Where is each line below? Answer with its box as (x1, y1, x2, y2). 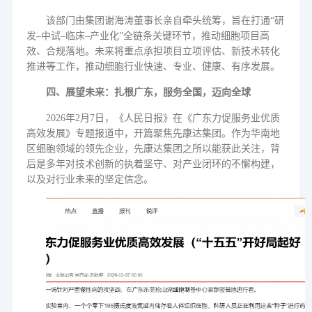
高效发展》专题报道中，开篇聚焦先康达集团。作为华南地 (26, 128, 280, 139)
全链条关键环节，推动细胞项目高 (123, 31, 270, 41)
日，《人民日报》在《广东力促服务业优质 (94, 113, 280, 123)
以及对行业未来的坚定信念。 (26, 174, 153, 185)
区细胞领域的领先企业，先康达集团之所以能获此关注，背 (26, 143, 280, 154)
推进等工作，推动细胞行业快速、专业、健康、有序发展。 (26, 61, 280, 72)
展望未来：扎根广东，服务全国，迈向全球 (65, 87, 251, 97)
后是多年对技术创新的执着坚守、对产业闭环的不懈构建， (26, 159, 280, 169)
